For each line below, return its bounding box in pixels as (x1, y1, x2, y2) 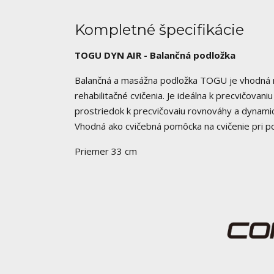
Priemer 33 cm (75, 145, 137, 157)
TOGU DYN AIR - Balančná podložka (75, 49, 235, 61)
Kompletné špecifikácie (75, 21, 244, 39)
